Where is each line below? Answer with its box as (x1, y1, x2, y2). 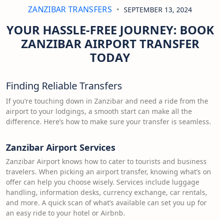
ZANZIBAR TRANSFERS (28, 4, 112, 15)
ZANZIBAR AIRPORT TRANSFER (21, 35, 199, 52)
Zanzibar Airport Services (6, 141, 115, 153)
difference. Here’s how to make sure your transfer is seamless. (6, 117, 211, 126)
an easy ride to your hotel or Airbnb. (6, 208, 125, 218)
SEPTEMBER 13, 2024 (121, 5, 192, 14)
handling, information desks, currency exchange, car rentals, (6, 188, 207, 197)
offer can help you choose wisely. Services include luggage (6, 177, 199, 187)
